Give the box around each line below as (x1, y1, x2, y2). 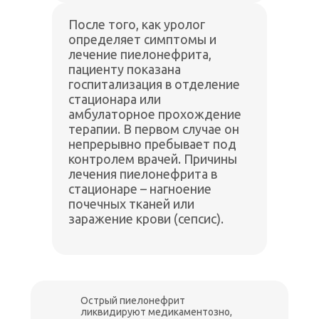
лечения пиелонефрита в (68, 167, 218, 182)
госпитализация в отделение (68, 77, 241, 92)
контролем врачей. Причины (68, 152, 238, 167)
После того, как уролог (68, 17, 206, 32)
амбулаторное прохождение (68, 107, 242, 122)
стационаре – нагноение (68, 182, 212, 197)
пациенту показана (68, 62, 182, 77)
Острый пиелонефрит (80, 295, 186, 307)
